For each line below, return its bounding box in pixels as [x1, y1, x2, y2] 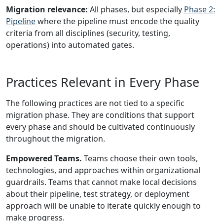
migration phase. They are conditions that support [6, 110, 194, 120]
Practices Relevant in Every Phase [6, 74, 199, 90]
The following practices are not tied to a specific [6, 98, 184, 109]
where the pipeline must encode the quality [36, 16, 199, 27]
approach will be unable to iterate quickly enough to [6, 200, 201, 211]
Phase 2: [184, 4, 215, 15]
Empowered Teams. [6, 153, 82, 164]
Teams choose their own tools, [82, 153, 198, 164]
